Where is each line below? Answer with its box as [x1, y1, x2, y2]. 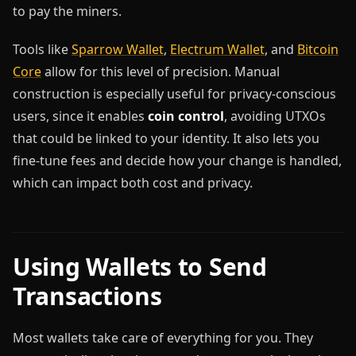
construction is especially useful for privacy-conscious [13, 84, 336, 103]
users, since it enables [13, 106, 148, 125]
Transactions [13, 279, 162, 312]
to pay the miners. [13, 2, 122, 20]
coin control [148, 106, 224, 125]
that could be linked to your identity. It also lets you [13, 129, 319, 147]
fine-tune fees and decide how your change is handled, [13, 151, 342, 169]
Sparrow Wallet [72, 40, 164, 58]
